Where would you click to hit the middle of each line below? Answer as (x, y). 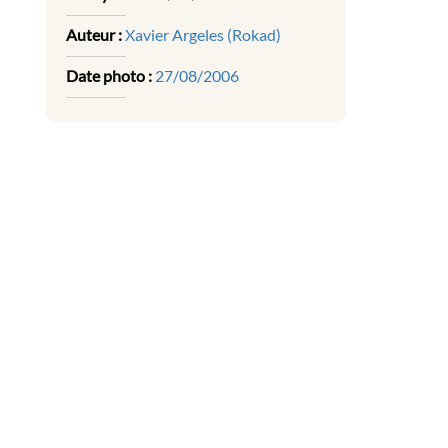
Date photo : (109, 76)
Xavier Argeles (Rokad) (203, 35)
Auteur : (94, 35)
